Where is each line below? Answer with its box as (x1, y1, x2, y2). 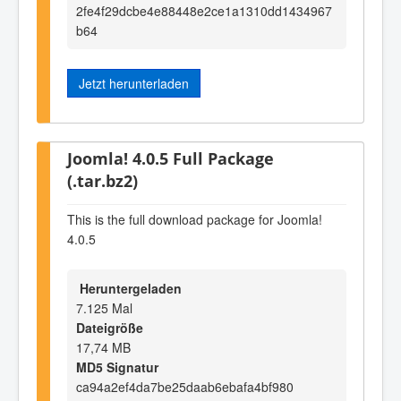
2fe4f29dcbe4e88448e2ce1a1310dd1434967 (76, 2, 332, 21)
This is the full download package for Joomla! (67, 210, 322, 229)
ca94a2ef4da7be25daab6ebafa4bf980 (76, 377, 294, 396)
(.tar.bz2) (67, 168, 138, 192)
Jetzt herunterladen (79, 74, 189, 93)
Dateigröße (76, 318, 143, 337)
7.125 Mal (76, 298, 132, 317)
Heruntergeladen (76, 278, 182, 297)
